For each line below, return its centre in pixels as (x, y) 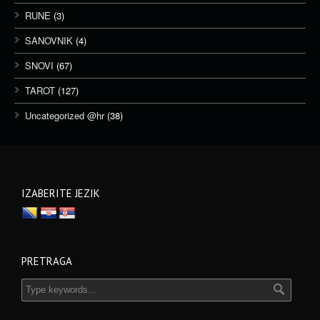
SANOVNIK (49, 40)
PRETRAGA (47, 261)
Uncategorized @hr (65, 115)
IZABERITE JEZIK (61, 193)
